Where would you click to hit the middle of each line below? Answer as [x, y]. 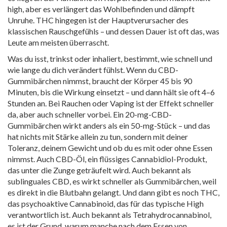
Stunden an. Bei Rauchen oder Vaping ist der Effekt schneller [111, 103]
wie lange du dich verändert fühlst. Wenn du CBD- [93, 70]
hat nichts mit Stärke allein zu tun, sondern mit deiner [98, 137]
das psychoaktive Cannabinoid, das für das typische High [106, 203]
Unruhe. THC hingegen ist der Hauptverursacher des [98, 20]
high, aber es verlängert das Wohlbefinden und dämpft [101, 9]
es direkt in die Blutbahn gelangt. [64, 192]
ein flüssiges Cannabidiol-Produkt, [147, 159]
